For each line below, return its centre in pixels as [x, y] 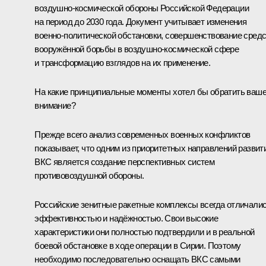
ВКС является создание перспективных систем [125, 161]
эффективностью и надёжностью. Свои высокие [126, 218]
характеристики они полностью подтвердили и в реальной [145, 232]
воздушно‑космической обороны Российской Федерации [142, 8]
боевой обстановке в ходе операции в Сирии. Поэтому [138, 245]
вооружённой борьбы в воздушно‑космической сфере [137, 49]
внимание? [55, 105]
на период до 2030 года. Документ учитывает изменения [141, 21]
